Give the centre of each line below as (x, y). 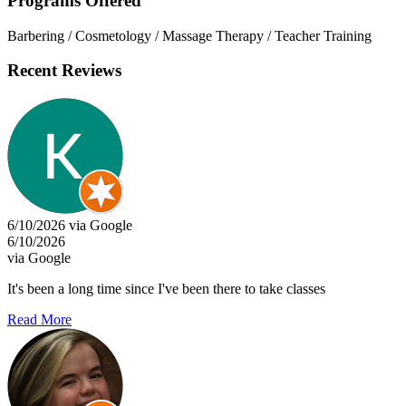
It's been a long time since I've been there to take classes (166, 288)
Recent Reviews (64, 71)
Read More (39, 319)
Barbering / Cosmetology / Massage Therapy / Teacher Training (189, 35)
